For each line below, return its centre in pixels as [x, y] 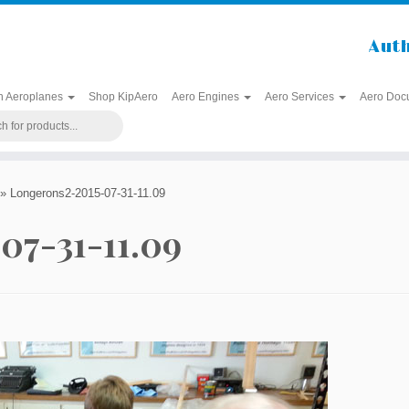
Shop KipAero [123, 97]
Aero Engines [206, 97]
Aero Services [300, 97]
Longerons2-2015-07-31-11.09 [88, 193]
